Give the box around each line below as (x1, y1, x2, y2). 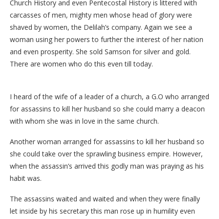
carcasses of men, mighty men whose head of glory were (10, 10, 192, 20)
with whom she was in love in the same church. (10, 116, 159, 126)
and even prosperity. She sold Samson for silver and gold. (10, 46, 191, 56)
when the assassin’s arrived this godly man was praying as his (10, 161, 204, 171)
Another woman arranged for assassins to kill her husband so (10, 136, 204, 146)
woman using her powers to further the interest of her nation (10, 34, 203, 44)
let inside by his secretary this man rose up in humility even (10, 206, 195, 216)
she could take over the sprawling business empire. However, (10, 149, 203, 158)
